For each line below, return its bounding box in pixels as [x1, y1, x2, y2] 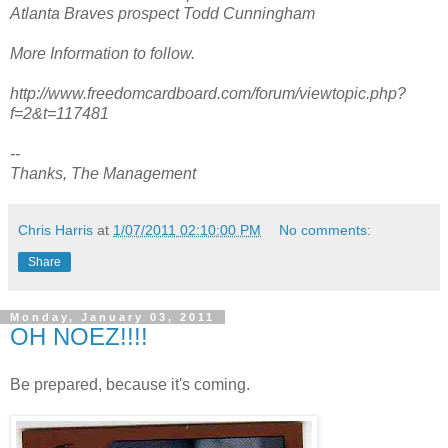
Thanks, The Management [10, 164, 196, 182]
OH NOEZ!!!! [10, 322, 148, 350]
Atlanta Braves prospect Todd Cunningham [10, 4, 315, 22]
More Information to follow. [10, 44, 195, 62]
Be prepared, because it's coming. [10, 375, 250, 393]
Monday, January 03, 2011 [10, 310, 215, 323]
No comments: [279, 221, 372, 238]
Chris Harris [18, 221, 93, 238]
